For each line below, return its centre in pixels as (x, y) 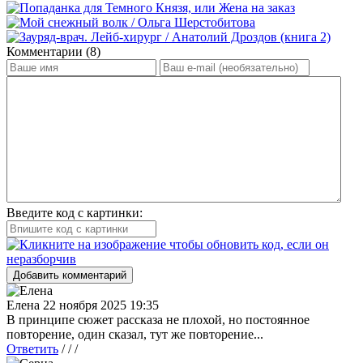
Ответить (32, 348)
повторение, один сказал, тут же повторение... (135, 334)
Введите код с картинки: (75, 212)
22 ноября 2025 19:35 (101, 305)
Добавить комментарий (70, 275)
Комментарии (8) (53, 51)
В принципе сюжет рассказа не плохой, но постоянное (158, 319)
